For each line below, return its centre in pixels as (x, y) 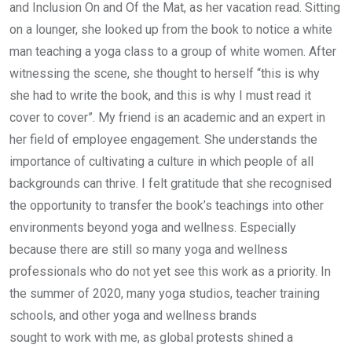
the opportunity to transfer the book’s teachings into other (167, 206)
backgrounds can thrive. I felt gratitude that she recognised (170, 184)
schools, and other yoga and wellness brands (133, 316)
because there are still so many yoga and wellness (148, 250)
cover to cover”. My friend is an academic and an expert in (167, 118)
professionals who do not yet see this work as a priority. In (170, 272)
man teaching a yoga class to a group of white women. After (173, 52)
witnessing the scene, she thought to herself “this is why (165, 74)
